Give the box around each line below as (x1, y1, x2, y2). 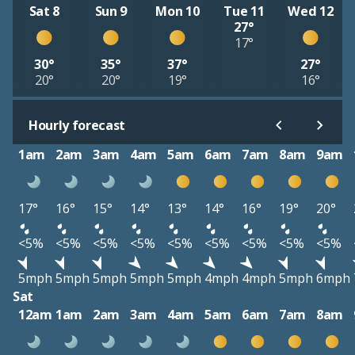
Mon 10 (155, 2, 200, 20)
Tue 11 (223, 2, 265, 20)
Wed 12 (288, 2, 334, 20)
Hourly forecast (29, 116, 126, 135)
